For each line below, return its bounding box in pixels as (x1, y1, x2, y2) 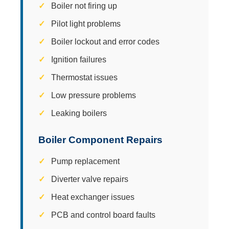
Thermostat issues (51, 73, 118, 82)
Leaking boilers (51, 108, 107, 118)
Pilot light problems (51, 19, 121, 28)
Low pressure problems (51, 90, 136, 100)
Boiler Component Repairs (38, 134, 163, 145)
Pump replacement (51, 156, 120, 166)
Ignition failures (51, 55, 106, 64)
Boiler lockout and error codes (51, 37, 159, 46)
